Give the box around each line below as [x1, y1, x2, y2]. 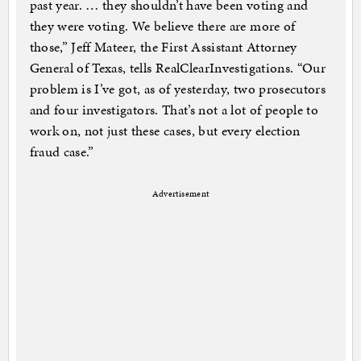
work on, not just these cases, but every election [29, 121, 301, 141]
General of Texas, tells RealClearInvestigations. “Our [29, 58, 326, 78]
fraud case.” [29, 142, 94, 162]
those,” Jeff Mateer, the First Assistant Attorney [29, 37, 297, 57]
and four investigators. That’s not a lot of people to [29, 100, 319, 120]
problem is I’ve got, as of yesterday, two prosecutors [29, 79, 326, 99]
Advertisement [151, 188, 210, 201]
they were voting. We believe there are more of [29, 16, 296, 36]
